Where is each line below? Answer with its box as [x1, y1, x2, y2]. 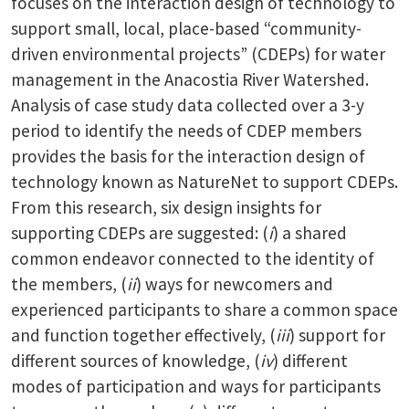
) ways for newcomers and [136, 272, 333, 295]
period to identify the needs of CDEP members [11, 119, 362, 142]
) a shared [273, 221, 347, 244]
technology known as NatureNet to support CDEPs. [11, 170, 398, 193]
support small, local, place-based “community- [11, 16, 362, 39]
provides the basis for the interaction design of [11, 144, 365, 167]
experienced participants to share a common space [11, 298, 398, 320]
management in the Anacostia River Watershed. [11, 68, 369, 90]
